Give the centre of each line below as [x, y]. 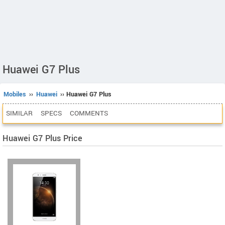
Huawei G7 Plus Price [42, 138]
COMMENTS [89, 113]
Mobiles [15, 94]
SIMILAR [19, 113]
